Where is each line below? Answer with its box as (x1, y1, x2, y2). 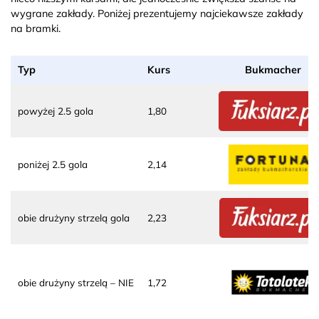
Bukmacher (244, 63, 301, 76)
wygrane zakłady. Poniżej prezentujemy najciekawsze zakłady (11, 6, 303, 20)
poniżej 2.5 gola (18, 157, 88, 170)
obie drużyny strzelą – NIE (18, 276, 134, 288)
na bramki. (11, 21, 61, 35)
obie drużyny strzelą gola (18, 211, 130, 224)
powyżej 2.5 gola (18, 104, 93, 117)
